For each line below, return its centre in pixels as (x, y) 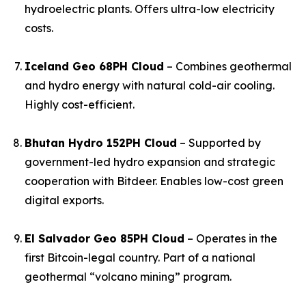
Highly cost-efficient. (80, 105)
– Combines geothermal (228, 67)
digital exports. (64, 200)
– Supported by (219, 143)
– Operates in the (231, 239)
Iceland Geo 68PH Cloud (94, 67)
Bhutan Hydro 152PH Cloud (101, 143)
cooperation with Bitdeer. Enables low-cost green (154, 181)
